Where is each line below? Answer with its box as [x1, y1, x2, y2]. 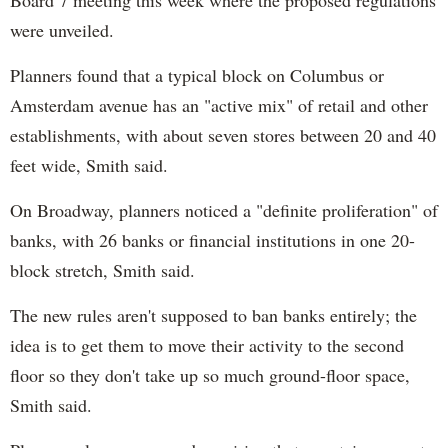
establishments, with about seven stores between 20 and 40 [10, 122, 436, 147]
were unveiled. [10, 17, 114, 42]
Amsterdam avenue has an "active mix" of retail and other [10, 92, 428, 117]
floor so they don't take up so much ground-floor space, [10, 362, 410, 387]
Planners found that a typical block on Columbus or [10, 62, 384, 87]
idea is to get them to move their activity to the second [10, 332, 404, 357]
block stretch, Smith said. [10, 257, 195, 282]
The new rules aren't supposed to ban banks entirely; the [10, 302, 417, 327]
